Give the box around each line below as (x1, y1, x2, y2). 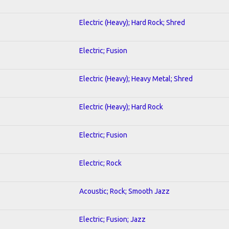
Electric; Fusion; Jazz (79, 215, 146, 223)
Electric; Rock (79, 158, 122, 167)
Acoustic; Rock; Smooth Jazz (79, 187, 170, 195)
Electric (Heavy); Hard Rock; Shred (79, 18, 185, 27)
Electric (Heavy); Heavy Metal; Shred (79, 74, 193, 83)
